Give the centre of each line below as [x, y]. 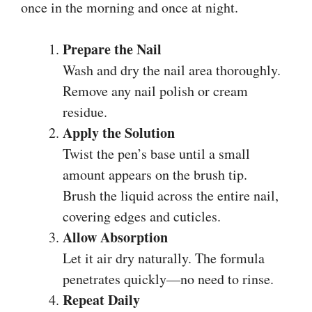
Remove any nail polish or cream [155, 91]
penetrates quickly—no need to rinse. [168, 279]
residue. [85, 111]
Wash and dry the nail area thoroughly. [172, 70]
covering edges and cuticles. [142, 216]
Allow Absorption [115, 237]
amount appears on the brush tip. [155, 174]
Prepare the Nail [112, 49]
